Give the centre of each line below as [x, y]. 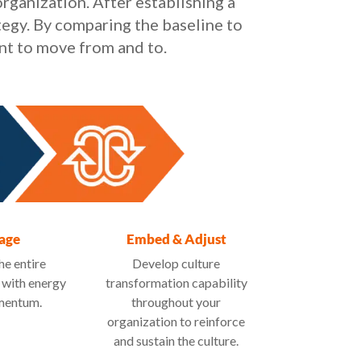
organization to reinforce [176, 322]
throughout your [176, 302]
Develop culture [176, 263]
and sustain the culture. [176, 341]
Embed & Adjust [176, 239]
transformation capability [176, 283]
